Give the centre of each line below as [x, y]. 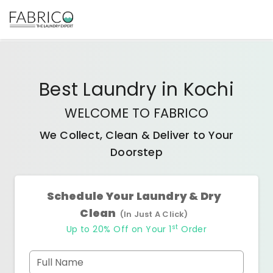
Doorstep [136, 152]
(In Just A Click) [154, 214]
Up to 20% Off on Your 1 [119, 229]
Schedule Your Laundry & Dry [134, 196]
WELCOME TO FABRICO [136, 113]
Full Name [60, 262]
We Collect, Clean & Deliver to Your [136, 135]
